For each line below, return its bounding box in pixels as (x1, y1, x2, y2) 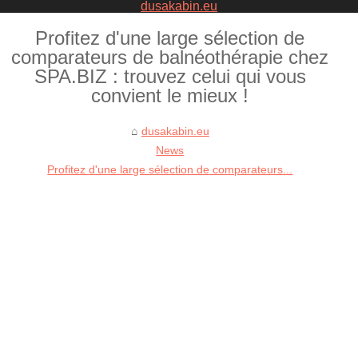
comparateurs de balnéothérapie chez (11, 46, 329, 68)
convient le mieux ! (91, 85, 249, 106)
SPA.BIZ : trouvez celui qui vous (34, 66, 306, 87)
